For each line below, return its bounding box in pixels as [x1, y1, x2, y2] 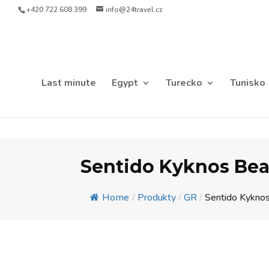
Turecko [166, 76, 202, 89]
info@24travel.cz [106, 5, 163, 14]
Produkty [138, 190, 177, 204]
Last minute [41, 76, 96, 89]
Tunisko [230, 76, 265, 89]
